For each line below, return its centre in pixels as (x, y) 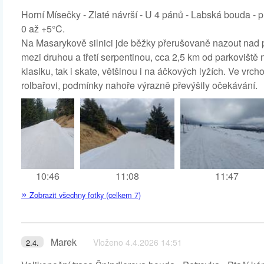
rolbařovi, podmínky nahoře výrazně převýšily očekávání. (139, 85)
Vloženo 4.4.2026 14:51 (138, 242)
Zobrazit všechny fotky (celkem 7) (84, 195)
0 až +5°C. (43, 29)
